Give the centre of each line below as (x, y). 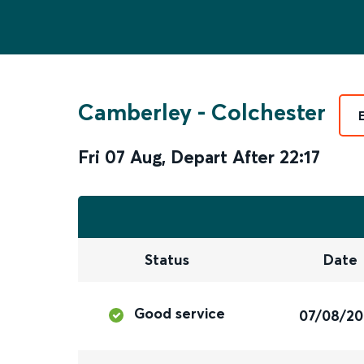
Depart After (223, 157)
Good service (180, 314)
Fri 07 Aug (120, 157)
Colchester (269, 112)
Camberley (135, 112)
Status (167, 260)
